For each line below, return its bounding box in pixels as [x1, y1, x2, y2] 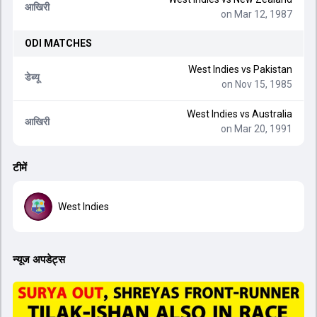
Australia [251, 108, 292, 120]
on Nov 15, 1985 [221, 79, 292, 90]
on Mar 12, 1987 [220, 8, 292, 20]
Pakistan [253, 64, 292, 75]
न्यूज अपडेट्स [13, 253, 65, 266]
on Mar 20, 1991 [220, 123, 292, 134]
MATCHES [42, 38, 92, 49]
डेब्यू [25, 71, 40, 83]
